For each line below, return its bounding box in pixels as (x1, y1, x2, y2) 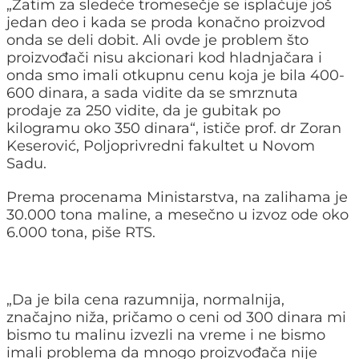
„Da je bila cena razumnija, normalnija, (6, 290, 284, 309)
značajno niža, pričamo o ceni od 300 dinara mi (6, 308, 346, 326)
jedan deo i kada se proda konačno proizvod (6, 13, 325, 31)
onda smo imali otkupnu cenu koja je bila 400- (6, 66, 345, 84)
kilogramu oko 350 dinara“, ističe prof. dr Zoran (6, 119, 341, 137)
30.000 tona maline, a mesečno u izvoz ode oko (6, 205, 349, 224)
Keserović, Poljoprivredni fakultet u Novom (6, 136, 315, 155)
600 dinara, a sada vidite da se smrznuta (6, 83, 298, 102)
